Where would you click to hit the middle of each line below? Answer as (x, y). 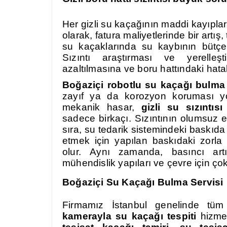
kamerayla (89, 216)
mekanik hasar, (102, 107)
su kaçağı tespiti (156, 216)
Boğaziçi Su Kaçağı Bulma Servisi (143, 182)
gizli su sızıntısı (182, 107)
